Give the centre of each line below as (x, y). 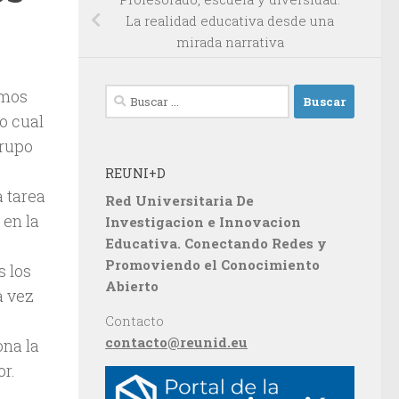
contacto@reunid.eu (176, 342)
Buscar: (127, 95)
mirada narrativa (230, 42)
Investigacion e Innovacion (203, 222)
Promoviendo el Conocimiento (212, 265)
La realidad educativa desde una (230, 21)
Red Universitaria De (179, 201)
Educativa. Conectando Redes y (216, 244)
